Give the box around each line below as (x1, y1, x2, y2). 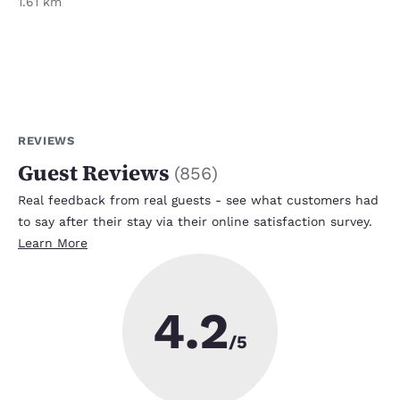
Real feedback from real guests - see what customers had (18, 192, 379, 207)
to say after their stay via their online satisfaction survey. (18, 213, 372, 229)
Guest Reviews (18, 157, 170, 187)
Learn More (18, 235, 87, 250)
